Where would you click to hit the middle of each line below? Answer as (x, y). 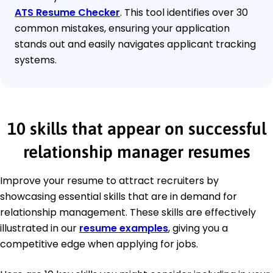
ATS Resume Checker (67, 13)
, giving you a (198, 229)
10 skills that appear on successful (136, 129)
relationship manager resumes (136, 152)
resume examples (124, 229)
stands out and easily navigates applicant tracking (135, 44)
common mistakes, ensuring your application (122, 29)
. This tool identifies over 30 (184, 13)
